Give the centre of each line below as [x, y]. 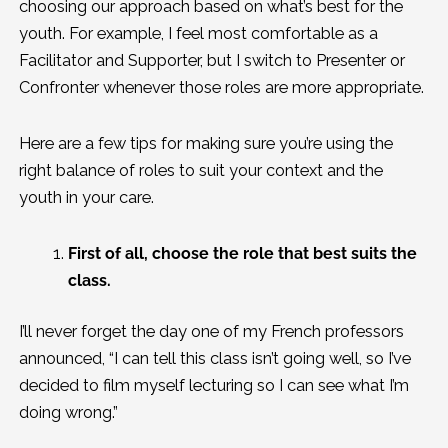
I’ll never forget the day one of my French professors [211, 332]
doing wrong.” [68, 413]
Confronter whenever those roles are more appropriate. [223, 88]
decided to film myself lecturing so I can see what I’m [213, 386]
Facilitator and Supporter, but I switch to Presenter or [211, 61]
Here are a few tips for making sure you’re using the [205, 143]
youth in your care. [88, 197]
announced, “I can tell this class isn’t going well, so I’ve [214, 359]
